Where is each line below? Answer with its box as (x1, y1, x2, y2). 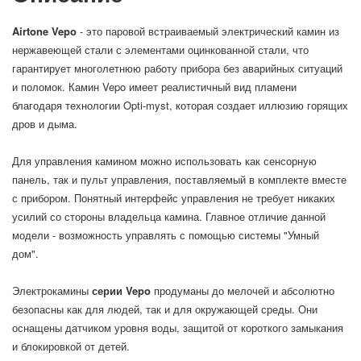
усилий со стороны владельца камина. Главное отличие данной (12, 209, 326, 224)
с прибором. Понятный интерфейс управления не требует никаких (12, 190, 335, 205)
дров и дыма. (12, 116, 77, 131)
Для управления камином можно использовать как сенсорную (12, 153, 317, 168)
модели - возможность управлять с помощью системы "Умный (12, 227, 319, 243)
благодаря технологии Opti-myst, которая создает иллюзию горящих (12, 98, 348, 113)
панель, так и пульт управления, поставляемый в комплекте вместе (12, 172, 346, 187)
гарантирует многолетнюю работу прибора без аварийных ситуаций (12, 60, 342, 76)
